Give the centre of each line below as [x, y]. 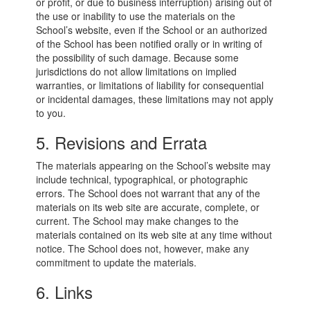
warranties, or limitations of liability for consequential [150, 85]
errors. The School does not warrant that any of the [148, 193]
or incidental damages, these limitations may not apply [155, 99]
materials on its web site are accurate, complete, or [148, 207]
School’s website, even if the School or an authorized [152, 30]
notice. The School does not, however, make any [143, 248]
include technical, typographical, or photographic [142, 179]
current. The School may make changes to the [138, 221]
